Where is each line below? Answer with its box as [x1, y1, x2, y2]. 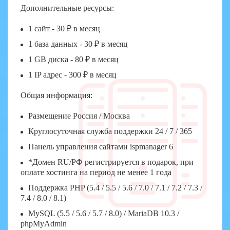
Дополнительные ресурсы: [21, 4, 114, 12]
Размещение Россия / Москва [28, 111, 130, 120]
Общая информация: [21, 91, 92, 100]
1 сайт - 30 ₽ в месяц [28, 24, 100, 33]
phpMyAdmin [21, 219, 67, 228]
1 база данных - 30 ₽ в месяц [28, 40, 128, 48]
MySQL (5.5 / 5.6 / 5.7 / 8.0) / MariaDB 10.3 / [28, 209, 179, 218]
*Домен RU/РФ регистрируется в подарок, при [28, 158, 194, 166]
